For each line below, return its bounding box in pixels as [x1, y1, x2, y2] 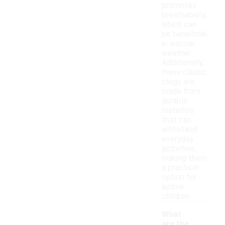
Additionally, [162, 58, 204, 68]
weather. [162, 48, 192, 58]
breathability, [162, 10, 207, 20]
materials [162, 105, 194, 116]
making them [162, 153, 207, 163]
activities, [162, 144, 196, 154]
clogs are [162, 77, 194, 87]
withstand [162, 125, 197, 135]
